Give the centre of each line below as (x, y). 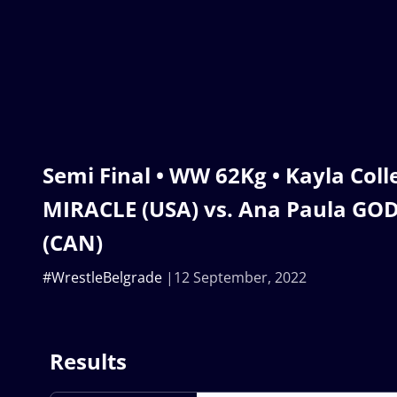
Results (88, 362)
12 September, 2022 (240, 278)
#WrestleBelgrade (102, 278)
